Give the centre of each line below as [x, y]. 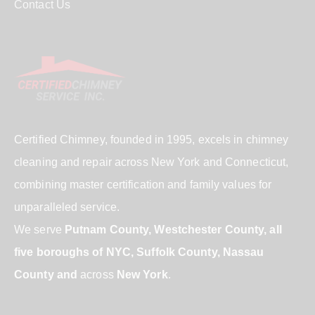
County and [46, 274]
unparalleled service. [67, 207]
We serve [39, 229]
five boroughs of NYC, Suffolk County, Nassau [139, 252]
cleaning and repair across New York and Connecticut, [152, 162]
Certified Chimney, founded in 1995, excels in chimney [152, 139]
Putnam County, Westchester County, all [173, 229]
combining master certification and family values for [143, 184]
